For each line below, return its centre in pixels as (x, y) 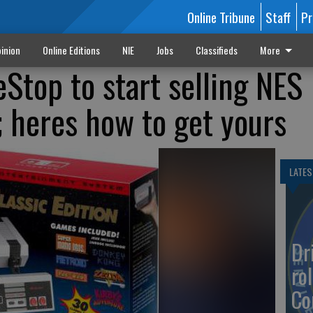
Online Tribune (221, 17)
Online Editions (71, 50)
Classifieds (216, 50)
